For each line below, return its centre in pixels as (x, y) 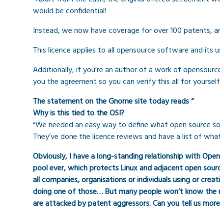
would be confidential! (69, 12)
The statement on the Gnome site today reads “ (113, 102)
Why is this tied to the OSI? (79, 114)
